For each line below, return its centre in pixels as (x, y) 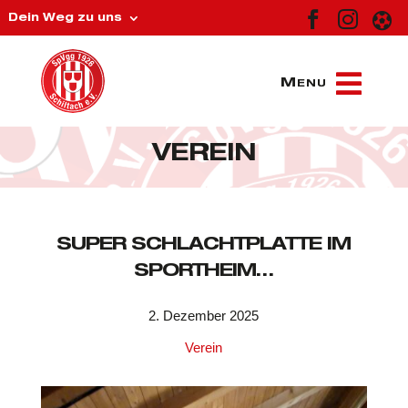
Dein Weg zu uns (65, 18)
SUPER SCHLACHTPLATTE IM (204, 246)
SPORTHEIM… (204, 273)
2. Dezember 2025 (204, 316)
